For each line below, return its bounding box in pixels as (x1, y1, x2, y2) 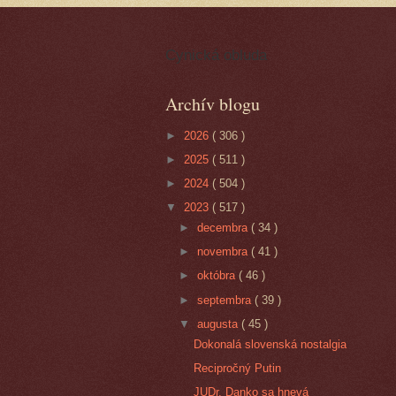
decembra (197, 220, 252, 234)
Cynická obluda (165, 47, 267, 65)
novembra (197, 245, 252, 259)
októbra (197, 269, 240, 283)
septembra (197, 293, 255, 307)
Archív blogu (165, 92, 260, 117)
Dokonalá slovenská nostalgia (194, 337, 347, 351)
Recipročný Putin (194, 361, 282, 375)
